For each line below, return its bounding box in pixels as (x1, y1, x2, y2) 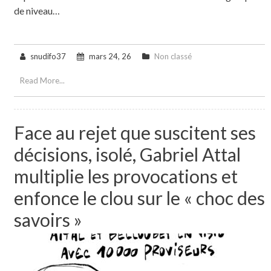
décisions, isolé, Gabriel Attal (13, 143, 241, 165)
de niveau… (13, 4, 60, 16)
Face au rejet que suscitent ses (13, 121, 256, 143)
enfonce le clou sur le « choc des (13, 186, 265, 209)
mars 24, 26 (88, 51, 131, 61)
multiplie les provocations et (13, 165, 238, 187)
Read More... (19, 75, 65, 85)
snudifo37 (30, 51, 66, 61)
